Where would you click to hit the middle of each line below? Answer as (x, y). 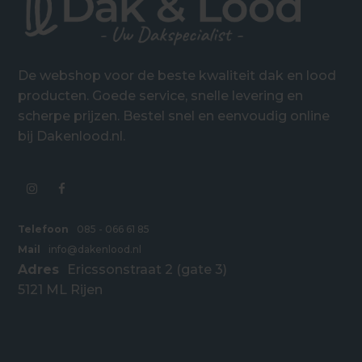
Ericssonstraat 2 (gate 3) (147, 270)
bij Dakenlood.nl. (72, 137)
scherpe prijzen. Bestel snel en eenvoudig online (174, 116)
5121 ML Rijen (61, 290)
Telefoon (44, 229)
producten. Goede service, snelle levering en (161, 96)
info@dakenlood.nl (95, 250)
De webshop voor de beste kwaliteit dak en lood (177, 76)
